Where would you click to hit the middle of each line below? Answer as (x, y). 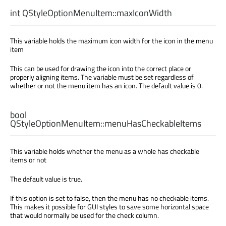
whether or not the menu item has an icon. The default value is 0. (106, 85)
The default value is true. (46, 179)
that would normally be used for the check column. (84, 215)
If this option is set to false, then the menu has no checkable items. (109, 198)
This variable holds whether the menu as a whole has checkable (105, 151)
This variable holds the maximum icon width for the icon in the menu (111, 40)
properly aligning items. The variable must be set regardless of (102, 77)
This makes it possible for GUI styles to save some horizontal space (109, 206)
